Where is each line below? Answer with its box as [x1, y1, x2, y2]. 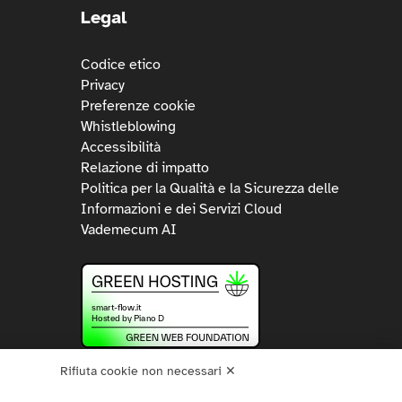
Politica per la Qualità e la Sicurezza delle [81, 179, 339, 198]
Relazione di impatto [81, 159, 209, 178]
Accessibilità [81, 138, 161, 157]
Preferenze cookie [81, 97, 196, 116]
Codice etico [81, 56, 161, 74]
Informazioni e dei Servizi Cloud [81, 200, 282, 219]
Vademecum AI [81, 221, 177, 240]
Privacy [81, 76, 125, 95]
